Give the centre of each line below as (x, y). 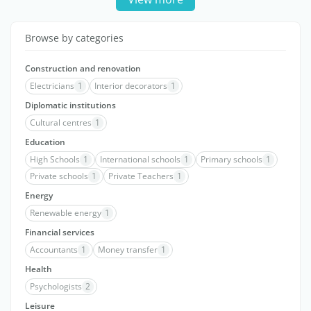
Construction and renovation (83, 68)
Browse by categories (74, 38)
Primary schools (232, 159)
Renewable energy (66, 213)
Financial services (60, 232)
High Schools (55, 159)
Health (39, 269)
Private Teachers (141, 176)
